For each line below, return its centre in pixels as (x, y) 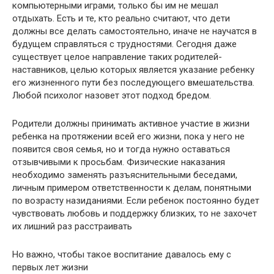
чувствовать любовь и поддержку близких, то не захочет (135, 213)
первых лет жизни (50, 267)
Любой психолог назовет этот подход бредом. (112, 95)
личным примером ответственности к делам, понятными (132, 187)
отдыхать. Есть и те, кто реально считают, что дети (121, 18)
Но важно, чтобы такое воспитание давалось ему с (122, 254)
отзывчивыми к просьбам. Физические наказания (119, 162)
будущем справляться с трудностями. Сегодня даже (124, 44)
